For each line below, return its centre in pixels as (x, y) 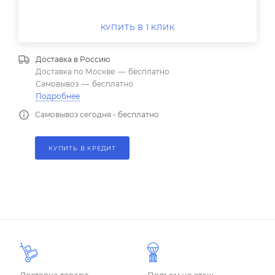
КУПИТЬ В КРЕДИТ (82, 149)
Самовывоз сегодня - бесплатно (97, 115)
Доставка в (58, 60)
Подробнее (58, 96)
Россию (95, 60)
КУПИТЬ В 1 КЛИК (137, 28)
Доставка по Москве (75, 72)
